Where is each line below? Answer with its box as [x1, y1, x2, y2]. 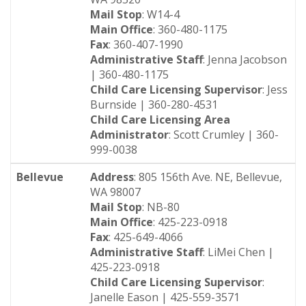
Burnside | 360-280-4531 [90, 97, 218, 112]
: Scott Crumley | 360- [169, 127, 279, 142]
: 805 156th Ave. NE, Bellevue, [134, 169, 282, 184]
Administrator [90, 127, 169, 142]
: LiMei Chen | [203, 245, 274, 260]
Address [90, 169, 134, 184]
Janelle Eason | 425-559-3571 [90, 290, 240, 305]
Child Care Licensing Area [90, 112, 230, 127]
